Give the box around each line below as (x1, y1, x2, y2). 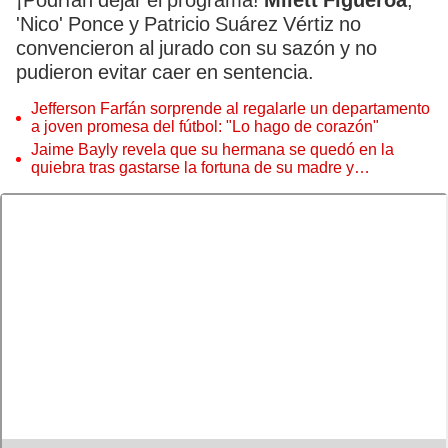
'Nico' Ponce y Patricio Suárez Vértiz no (16, 12, 361, 36)
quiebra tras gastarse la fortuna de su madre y (31, 158, 354, 177)
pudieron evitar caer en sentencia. (16, 60, 314, 84)
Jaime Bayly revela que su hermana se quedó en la (31, 140, 394, 159)
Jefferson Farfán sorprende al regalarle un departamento (31, 99, 430, 118)
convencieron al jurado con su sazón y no (16, 36, 377, 60)
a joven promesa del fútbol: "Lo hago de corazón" (31, 117, 379, 136)
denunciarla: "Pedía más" (31, 176, 211, 195)
